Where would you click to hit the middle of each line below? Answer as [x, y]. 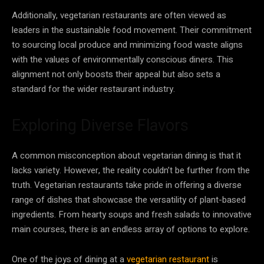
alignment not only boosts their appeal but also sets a [116, 74]
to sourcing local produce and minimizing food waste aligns [127, 44]
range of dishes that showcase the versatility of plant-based [129, 199]
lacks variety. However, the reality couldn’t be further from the [131, 170]
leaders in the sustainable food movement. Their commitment [132, 30]
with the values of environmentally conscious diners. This [123, 59]
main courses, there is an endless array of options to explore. [131, 229]
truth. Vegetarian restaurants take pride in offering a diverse [127, 185]
